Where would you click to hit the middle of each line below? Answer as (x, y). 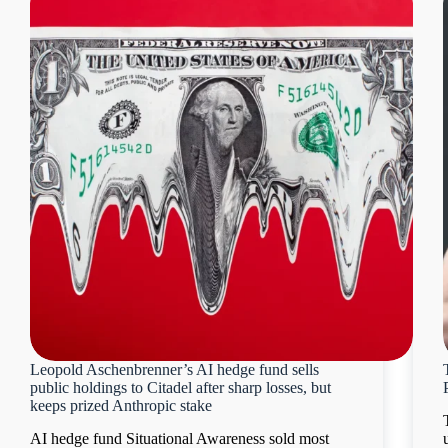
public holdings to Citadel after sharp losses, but (180, 388)
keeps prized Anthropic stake (121, 406)
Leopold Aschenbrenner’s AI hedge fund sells (174, 370)
